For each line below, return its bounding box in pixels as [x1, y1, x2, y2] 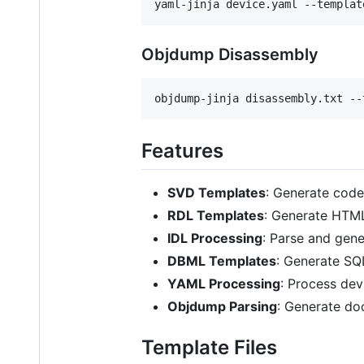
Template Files [141, 336, 277, 360]
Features [141, 139, 223, 163]
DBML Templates [167, 253, 276, 270]
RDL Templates [167, 207, 264, 224]
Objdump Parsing [167, 298, 277, 315]
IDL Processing [167, 230, 262, 247]
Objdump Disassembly [141, 45, 318, 65]
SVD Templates [167, 184, 266, 201]
